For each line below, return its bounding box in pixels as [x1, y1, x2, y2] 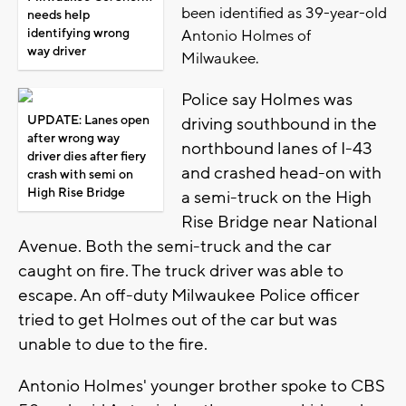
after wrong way [27, 130, 120, 148]
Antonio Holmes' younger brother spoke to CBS [18, 375, 385, 398]
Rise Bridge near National [181, 211, 378, 234]
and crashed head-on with [181, 162, 382, 185]
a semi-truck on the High [181, 187, 372, 209]
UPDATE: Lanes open [27, 112, 150, 130]
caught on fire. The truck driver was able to [18, 260, 343, 283]
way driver [27, 43, 86, 61]
